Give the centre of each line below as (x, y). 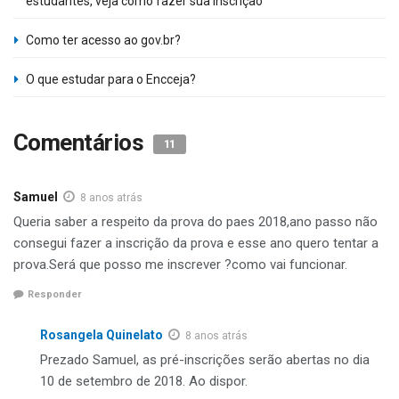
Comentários (81, 143)
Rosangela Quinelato (102, 334)
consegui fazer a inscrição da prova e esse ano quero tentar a (196, 244)
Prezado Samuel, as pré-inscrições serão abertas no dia (205, 359)
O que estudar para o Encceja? (111, 80)
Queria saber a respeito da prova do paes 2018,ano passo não (195, 222)
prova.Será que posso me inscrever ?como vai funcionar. (180, 265)
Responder (54, 294)
